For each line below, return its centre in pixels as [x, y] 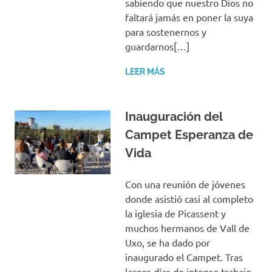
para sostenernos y [165, 31]
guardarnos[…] [157, 46]
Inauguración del [173, 116]
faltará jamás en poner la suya [189, 17]
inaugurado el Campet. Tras [184, 257]
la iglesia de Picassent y [175, 213]
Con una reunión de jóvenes [185, 184]
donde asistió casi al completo [189, 198]
